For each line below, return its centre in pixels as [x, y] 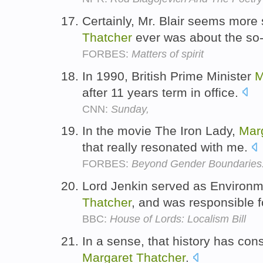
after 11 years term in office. [162, 92]
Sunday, [130, 109]
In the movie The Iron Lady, [161, 131]
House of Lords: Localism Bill [178, 219]
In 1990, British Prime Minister [168, 76]
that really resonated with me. [167, 147]
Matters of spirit [168, 54]
